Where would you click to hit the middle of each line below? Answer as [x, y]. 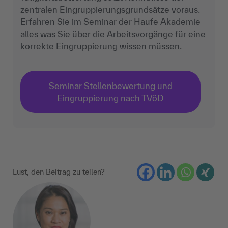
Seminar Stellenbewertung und [110, 85]
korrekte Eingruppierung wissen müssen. [101, 46]
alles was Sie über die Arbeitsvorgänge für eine [113, 34]
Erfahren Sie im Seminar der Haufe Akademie [110, 21]
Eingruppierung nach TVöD [111, 98]
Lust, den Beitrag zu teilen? [59, 172]
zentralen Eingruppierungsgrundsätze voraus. [110, 9]
